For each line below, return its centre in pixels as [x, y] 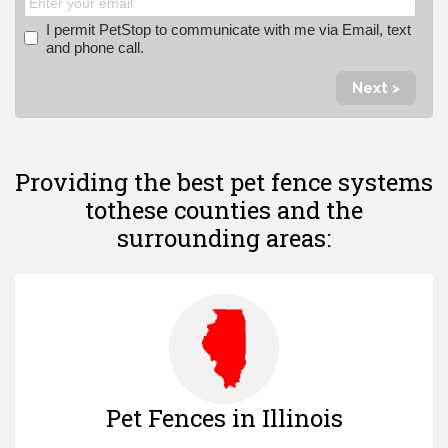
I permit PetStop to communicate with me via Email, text [229, 30]
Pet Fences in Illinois [224, 418]
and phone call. [95, 48]
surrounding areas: [224, 238]
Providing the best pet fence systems [224, 182]
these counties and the [235, 210]
